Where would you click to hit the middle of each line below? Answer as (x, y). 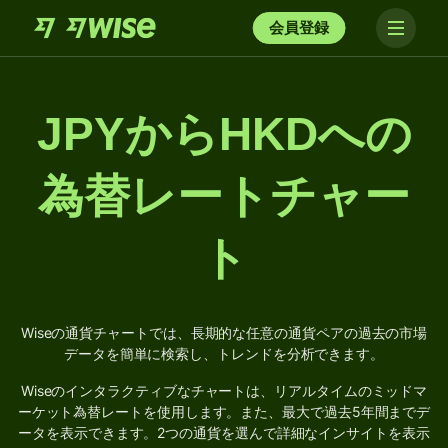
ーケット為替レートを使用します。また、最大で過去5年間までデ (224, 411)
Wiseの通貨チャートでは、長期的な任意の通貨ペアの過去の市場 (224, 332)
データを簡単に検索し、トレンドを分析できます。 (224, 353)
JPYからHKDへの (224, 134)
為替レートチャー (224, 196)
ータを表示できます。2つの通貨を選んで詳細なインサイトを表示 (224, 432)
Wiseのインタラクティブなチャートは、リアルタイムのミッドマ (224, 390)
